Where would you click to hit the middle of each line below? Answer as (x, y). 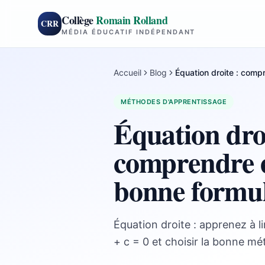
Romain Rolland (132, 20)
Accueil (127, 72)
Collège (79, 20)
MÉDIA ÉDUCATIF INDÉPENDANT (129, 32)
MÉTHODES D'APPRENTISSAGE (174, 102)
